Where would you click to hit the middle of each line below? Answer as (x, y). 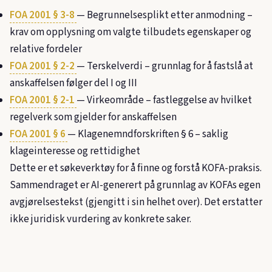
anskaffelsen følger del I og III (73, 83)
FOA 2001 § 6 (39, 134)
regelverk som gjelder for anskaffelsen (93, 117)
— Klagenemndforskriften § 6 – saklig (148, 134)
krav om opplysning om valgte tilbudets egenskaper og (131, 32)
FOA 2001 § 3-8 (43, 15)
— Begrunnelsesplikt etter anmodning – (165, 15)
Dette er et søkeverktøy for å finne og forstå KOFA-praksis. (136, 168)
